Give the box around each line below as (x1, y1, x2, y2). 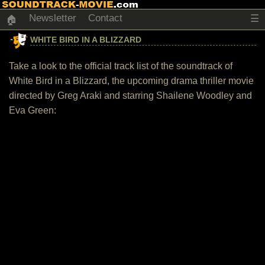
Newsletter (29, 12, 76, 24)
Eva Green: (9, 105, 56, 115)
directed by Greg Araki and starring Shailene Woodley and (9, 91, 252, 101)
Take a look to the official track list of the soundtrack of (9, 61, 232, 71)
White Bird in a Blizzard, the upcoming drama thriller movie (9, 76, 254, 86)
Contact (88, 12, 122, 24)
